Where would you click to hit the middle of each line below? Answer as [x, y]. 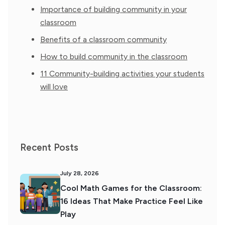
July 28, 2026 [80, 173]
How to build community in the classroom [114, 57]
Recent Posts [49, 147]
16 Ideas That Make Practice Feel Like [132, 201]
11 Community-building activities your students [122, 74]
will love [54, 87]
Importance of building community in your [114, 9]
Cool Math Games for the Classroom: [131, 188]
